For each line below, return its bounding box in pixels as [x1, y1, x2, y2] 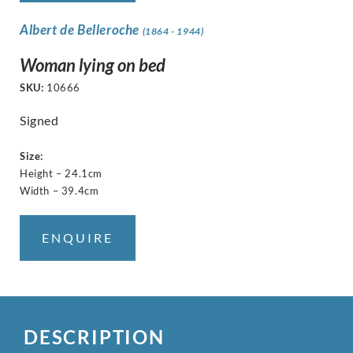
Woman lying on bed [20, 54, 165, 76]
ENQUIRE [42, 229, 113, 245]
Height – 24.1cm [20, 166, 102, 180]
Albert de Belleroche [20, 21, 143, 39]
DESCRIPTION [24, 325, 165, 348]
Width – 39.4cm [20, 184, 99, 197]
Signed [20, 112, 59, 128]
